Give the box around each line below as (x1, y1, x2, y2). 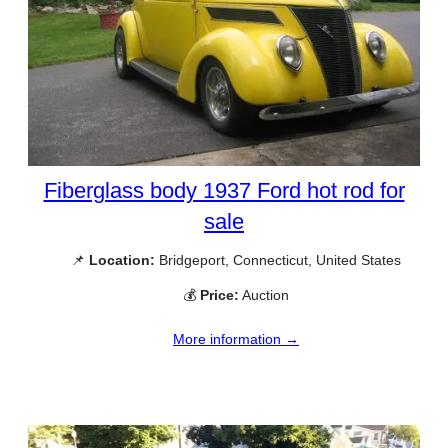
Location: (89, 252, 155, 269)
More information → (173, 331, 299, 348)
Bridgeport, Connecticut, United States (155, 252, 401, 269)
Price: (200, 287, 239, 304)
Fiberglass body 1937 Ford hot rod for (43, 178, 405, 204)
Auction (239, 287, 289, 304)
